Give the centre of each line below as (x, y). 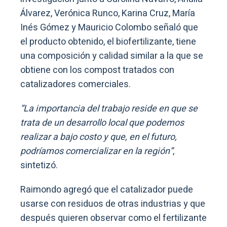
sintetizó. (39, 165)
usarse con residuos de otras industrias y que (113, 204)
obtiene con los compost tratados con (97, 70)
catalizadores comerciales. (77, 84)
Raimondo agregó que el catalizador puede (107, 190)
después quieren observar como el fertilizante (113, 218)
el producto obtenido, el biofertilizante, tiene (108, 42)
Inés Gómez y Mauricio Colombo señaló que (109, 27)
